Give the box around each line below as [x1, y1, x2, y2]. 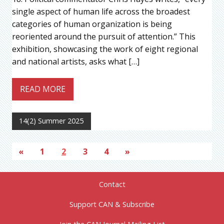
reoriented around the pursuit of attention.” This [12, 31, 195, 42]
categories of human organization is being [12, 18, 172, 30]
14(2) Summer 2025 [19, 116, 84, 126]
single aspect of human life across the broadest [12, 6, 190, 17]
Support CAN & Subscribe [69, 199, 154, 209]
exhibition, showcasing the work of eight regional [12, 43, 198, 55]
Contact [98, 179, 125, 189]
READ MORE [20, 83, 65, 94]
